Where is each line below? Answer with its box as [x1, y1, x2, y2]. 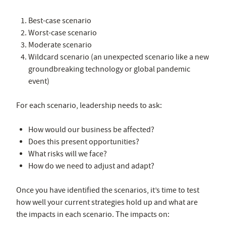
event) [28, 76, 49, 86]
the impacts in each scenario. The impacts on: [16, 209, 169, 219]
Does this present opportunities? [28, 136, 142, 147]
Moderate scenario [28, 39, 92, 50]
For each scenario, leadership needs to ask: [16, 100, 162, 110]
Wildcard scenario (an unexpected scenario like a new [28, 51, 209, 62]
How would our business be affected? [28, 124, 154, 135]
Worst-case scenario [28, 27, 97, 38]
